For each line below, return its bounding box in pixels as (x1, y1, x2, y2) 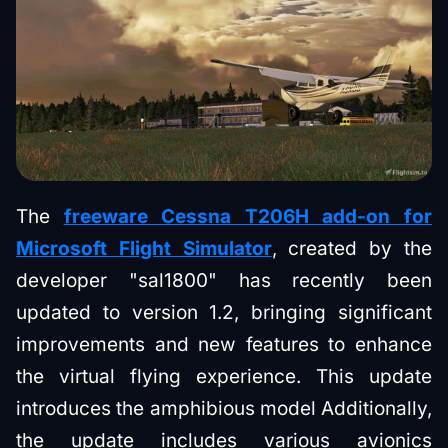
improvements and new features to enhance (16, 332, 432, 356)
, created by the (271, 236, 433, 260)
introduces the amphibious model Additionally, (16, 396, 432, 420)
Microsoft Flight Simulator (16, 236, 272, 260)
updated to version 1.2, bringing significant (16, 300, 432, 324)
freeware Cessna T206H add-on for (63, 204, 433, 228)
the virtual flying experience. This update (16, 364, 432, 388)
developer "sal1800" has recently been (16, 268, 432, 292)
